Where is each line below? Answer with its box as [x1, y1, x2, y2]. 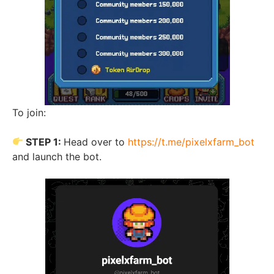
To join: [12, 106, 46, 119]
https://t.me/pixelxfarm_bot [128, 135, 255, 148]
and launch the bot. [12, 150, 102, 163]
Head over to [64, 135, 128, 148]
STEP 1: [23, 135, 64, 148]
